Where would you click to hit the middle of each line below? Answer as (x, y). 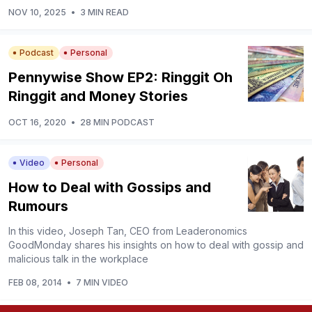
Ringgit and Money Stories (98, 96)
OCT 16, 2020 (37, 122)
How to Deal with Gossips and (110, 187)
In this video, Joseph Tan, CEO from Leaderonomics (128, 231)
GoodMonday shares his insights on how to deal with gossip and (156, 244)
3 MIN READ (104, 12)
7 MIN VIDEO (102, 282)
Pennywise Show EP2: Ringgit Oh (120, 77)
